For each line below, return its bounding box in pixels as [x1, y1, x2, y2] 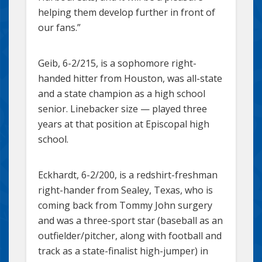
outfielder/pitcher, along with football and [38, 229, 222, 242]
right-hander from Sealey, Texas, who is [38, 183, 213, 196]
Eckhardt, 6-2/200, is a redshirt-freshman [38, 168, 218, 181]
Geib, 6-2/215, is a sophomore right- [38, 56, 196, 70]
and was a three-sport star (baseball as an [38, 213, 223, 227]
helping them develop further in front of [38, 5, 215, 19]
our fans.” [38, 20, 81, 34]
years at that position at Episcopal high [38, 117, 209, 130]
